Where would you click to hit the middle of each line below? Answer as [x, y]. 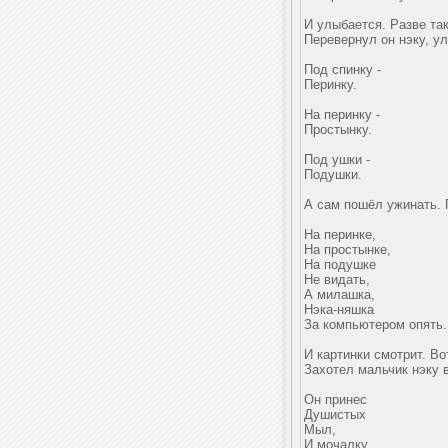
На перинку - [342, 114]
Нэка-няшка [339, 309]
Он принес [335, 399]
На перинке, [340, 234]
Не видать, [337, 279]
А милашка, [339, 294]
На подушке [340, 264]
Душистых [335, 414]
